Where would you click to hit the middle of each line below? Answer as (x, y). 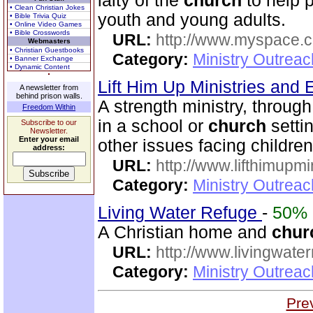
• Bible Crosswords (40, 32)
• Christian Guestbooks (47, 50)
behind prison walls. (49, 96)
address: (49, 147)
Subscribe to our (49, 122)
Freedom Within (49, 107)
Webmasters (49, 41)
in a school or (153, 126)
